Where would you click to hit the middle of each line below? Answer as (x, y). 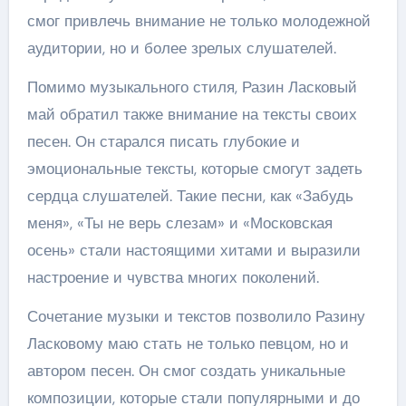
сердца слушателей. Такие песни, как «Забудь (190, 195)
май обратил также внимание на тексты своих (192, 114)
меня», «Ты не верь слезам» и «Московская (179, 222)
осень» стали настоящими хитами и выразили (193, 250)
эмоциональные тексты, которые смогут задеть (194, 168)
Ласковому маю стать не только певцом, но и (188, 343)
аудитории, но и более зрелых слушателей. (181, 48)
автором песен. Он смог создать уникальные (186, 370)
